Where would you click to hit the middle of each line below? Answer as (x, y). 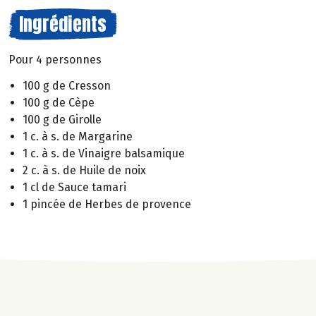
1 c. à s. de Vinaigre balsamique (104, 153)
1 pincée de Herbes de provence (107, 204)
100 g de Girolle (62, 119)
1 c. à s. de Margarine (78, 136)
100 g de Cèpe (59, 102)
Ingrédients (63, 24)
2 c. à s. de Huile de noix (84, 170)
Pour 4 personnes (55, 60)
